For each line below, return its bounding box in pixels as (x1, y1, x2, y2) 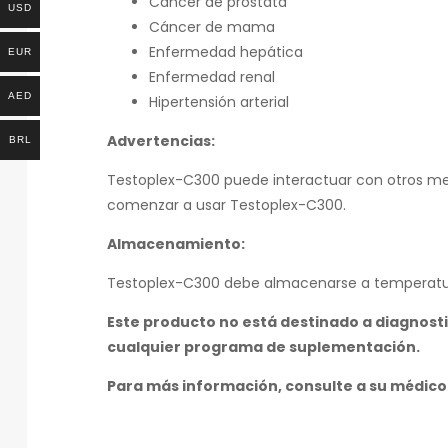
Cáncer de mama (149, 17, 275, 38)
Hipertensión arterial (149, 92, 289, 113)
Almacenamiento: (107, 234, 245, 255)
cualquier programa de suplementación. (107, 337, 420, 358)
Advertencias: (107, 131, 215, 152)
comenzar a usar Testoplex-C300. (107, 195, 346, 216)
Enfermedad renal (149, 67, 275, 88)
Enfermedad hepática (149, 42, 303, 63)
